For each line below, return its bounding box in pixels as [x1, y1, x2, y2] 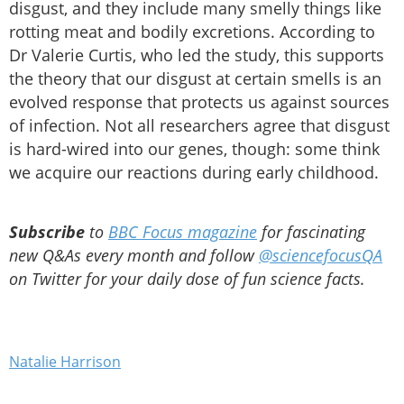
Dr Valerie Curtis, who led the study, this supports [9, 44, 384, 67]
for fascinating [257, 221, 365, 243]
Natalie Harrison [9, 352, 121, 372]
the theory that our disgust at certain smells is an [9, 68, 381, 90]
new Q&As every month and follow [9, 244, 259, 267]
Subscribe [9, 221, 85, 243]
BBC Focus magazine [108, 221, 257, 243]
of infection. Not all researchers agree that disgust [9, 115, 390, 137]
